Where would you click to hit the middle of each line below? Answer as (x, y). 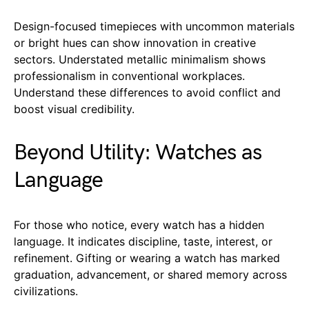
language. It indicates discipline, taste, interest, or (143, 241)
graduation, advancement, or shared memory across (150, 274)
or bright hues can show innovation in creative (135, 42)
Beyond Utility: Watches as (138, 152)
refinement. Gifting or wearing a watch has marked (147, 258)
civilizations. (46, 291)
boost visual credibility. (74, 109)
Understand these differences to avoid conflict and (147, 92)
